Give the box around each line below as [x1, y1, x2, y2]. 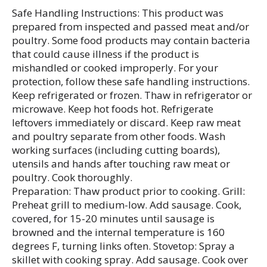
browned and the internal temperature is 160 [12, 225, 225, 239]
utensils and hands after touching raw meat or [12, 156, 230, 170]
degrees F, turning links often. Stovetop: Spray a [12, 238, 235, 253]
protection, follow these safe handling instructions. [12, 74, 250, 88]
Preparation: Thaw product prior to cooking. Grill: [12, 184, 245, 198]
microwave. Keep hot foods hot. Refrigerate [12, 101, 213, 116]
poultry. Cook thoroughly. [12, 170, 132, 184]
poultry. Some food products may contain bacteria [12, 33, 250, 47]
